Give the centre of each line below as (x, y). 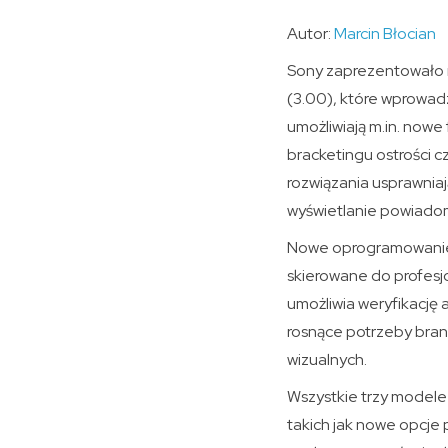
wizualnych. (327, 359)
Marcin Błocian (385, 33)
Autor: (310, 33)
